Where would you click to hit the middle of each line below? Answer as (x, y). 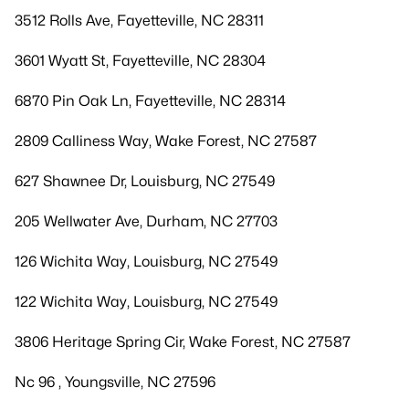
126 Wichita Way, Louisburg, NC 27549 (146, 262)
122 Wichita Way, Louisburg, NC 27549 (146, 302)
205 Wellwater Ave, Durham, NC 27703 (146, 221)
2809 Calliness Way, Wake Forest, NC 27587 (166, 141)
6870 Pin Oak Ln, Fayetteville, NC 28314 (150, 101)
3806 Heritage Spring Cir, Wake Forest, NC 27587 (183, 342)
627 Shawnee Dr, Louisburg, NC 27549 (145, 181)
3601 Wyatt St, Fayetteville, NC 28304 (140, 61)
